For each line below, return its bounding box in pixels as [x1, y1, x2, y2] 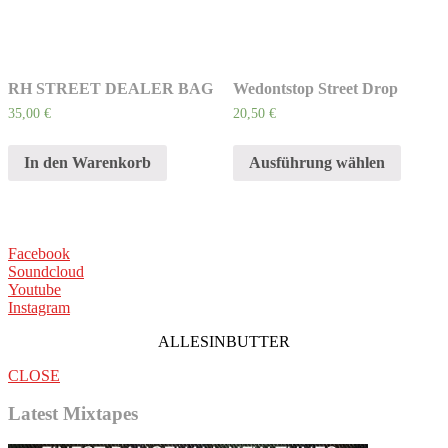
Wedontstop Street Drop [232, 80, 398, 98]
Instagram [8, 298, 70, 316]
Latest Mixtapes [8, 403, 138, 425]
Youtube [8, 280, 61, 298]
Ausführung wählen [248, 153, 385, 171]
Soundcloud [8, 262, 84, 280]
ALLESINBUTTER [158, 332, 290, 350]
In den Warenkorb [24, 153, 151, 171]
